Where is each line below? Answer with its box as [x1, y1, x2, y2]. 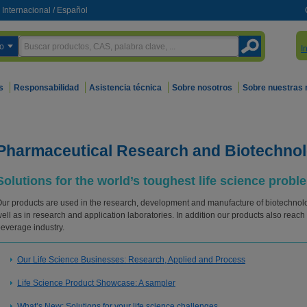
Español [57, 5, 88, 15]
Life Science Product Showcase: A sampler [17, 278, 175, 288]
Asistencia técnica [89, 83, 162, 93]
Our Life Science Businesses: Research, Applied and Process [17, 255, 245, 265]
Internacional [2, 5, 51, 15]
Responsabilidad [14, 83, 79, 93]
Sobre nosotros [172, 83, 232, 93]
